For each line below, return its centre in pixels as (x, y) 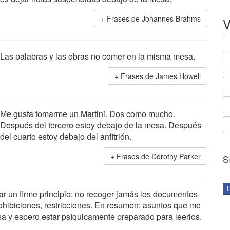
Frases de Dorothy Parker (159, 156)
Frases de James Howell (161, 76)
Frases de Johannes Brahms (154, 18)
